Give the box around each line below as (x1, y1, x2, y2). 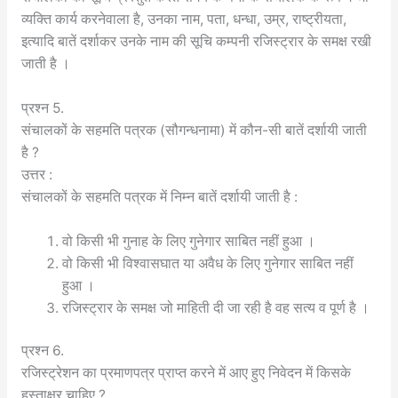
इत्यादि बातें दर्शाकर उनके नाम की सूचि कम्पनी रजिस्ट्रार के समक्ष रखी (20, 33, 371, 51)
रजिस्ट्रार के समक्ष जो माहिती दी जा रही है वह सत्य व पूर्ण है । (62, 299, 370, 317)
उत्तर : (20, 166, 52, 184)
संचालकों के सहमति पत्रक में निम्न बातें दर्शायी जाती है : (20, 188, 298, 206)
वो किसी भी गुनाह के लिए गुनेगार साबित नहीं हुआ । (62, 233, 316, 251)
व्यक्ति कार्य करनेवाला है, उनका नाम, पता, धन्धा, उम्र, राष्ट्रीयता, (20, 11, 346, 28)
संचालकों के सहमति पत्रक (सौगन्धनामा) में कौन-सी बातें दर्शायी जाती (20, 122, 367, 139)
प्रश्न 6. (20, 342, 64, 360)
